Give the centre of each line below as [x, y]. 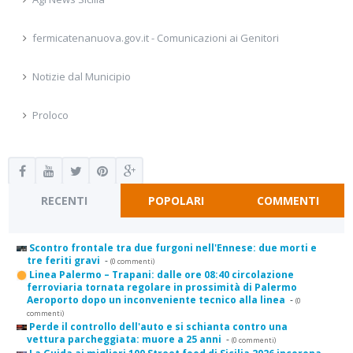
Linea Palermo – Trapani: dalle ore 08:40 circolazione [162, 275]
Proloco [50, 115]
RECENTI [65, 200]
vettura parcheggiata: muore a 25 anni [124, 340]
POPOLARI [176, 200]
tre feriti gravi [63, 261]
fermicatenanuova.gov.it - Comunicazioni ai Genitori [156, 37]
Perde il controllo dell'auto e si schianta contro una [158, 327]
